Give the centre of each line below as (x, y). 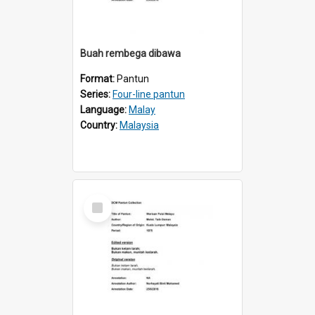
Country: (100, 125)
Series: (96, 94)
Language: (104, 109)
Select (102, 199)
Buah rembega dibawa (130, 53)
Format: (98, 78)
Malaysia (139, 125)
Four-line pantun (149, 94)
